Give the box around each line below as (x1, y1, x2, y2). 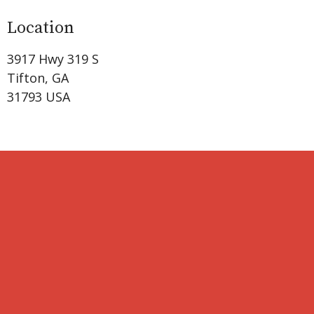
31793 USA (7, 88, 70, 105)
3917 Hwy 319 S (7, 50, 99, 67)
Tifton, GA (7, 69, 69, 86)
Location (7, 18, 74, 39)
